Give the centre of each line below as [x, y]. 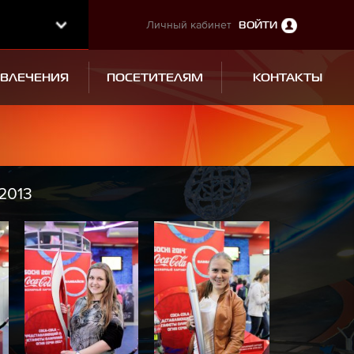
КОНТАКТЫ [288, 78]
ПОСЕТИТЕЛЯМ [155, 78]
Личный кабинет [190, 24]
